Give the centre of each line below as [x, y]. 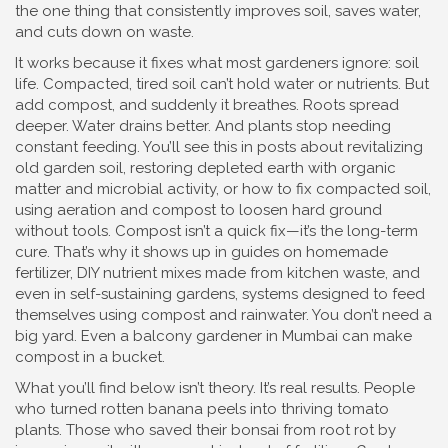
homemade [347, 252]
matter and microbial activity [115, 189]
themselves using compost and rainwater [160, 315]
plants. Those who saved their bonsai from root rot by [205, 430]
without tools [61, 231]
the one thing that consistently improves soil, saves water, [218, 11]
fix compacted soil [362, 189]
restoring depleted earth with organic [263, 168]
